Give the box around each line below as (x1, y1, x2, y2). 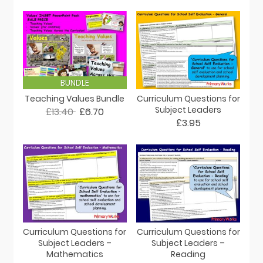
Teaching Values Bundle (25, 92, 125, 104)
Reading (171, 248, 206, 260)
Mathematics (46, 248, 103, 260)
